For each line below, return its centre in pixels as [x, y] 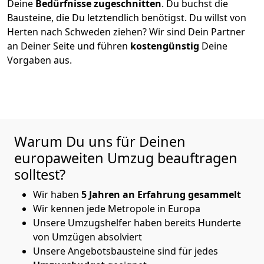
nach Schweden [77, 32]
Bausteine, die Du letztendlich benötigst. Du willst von [127, 17]
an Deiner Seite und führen [69, 46]
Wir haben [57, 194]
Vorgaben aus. [39, 60]
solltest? [42, 174]
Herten [24, 32]
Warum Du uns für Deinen [100, 141]
